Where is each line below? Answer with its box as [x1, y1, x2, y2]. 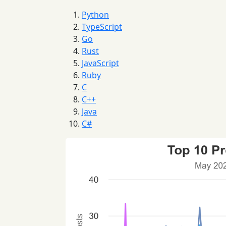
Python [82, 9, 109, 20]
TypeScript [82, 21, 122, 32]
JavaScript [82, 58, 119, 69]
